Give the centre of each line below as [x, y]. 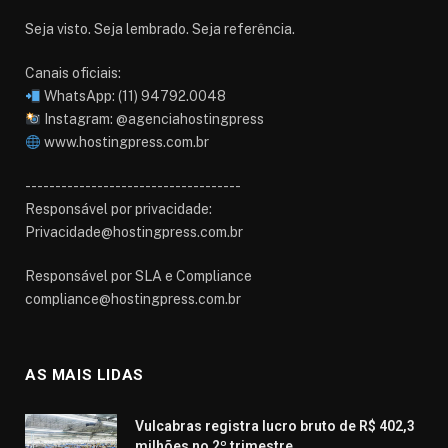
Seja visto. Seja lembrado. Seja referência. [160, 29]
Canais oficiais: [73, 73]
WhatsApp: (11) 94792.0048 [133, 96]
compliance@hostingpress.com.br [133, 299]
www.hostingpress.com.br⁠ [124, 142]
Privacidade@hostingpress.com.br [134, 232]
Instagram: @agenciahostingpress [152, 119]
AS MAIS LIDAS [84, 375]
